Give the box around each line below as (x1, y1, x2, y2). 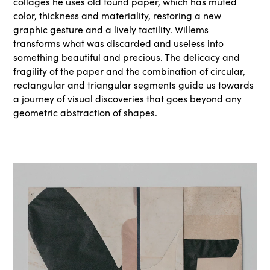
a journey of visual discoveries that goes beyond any (13, 92, 242, 105)
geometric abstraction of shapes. (13, 106, 158, 119)
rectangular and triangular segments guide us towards (13, 78, 254, 92)
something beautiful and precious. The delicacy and (13, 51, 240, 64)
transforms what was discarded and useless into (13, 37, 224, 50)
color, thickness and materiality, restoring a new (13, 9, 222, 22)
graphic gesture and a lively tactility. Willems (13, 23, 209, 36)
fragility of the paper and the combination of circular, (13, 64, 246, 78)
